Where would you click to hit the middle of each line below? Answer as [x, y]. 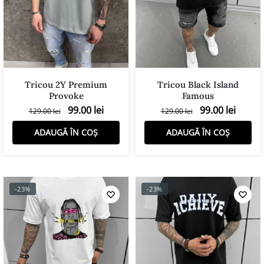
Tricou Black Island [198, 84]
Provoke [66, 95]
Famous [198, 95]
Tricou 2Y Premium [66, 84]
